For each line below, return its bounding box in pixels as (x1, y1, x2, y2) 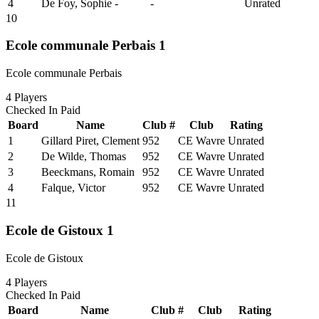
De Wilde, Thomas (41, 150, 126, 163)
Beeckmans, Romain (41, 166, 135, 179)
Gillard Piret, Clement (41, 135, 140, 147)
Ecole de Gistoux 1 (6, 222, 114, 238)
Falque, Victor (41, 182, 105, 194)
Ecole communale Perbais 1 (6, 38, 166, 53)
